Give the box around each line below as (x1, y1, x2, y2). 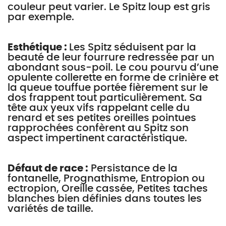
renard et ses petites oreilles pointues (8, 113, 196, 123)
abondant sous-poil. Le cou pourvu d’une (8, 63, 218, 73)
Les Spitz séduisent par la (69, 42, 196, 52)
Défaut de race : (8, 163, 88, 174)
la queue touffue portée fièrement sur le (8, 83, 208, 93)
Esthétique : (8, 42, 69, 52)
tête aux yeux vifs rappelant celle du (8, 103, 190, 113)
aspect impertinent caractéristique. (8, 133, 187, 143)
